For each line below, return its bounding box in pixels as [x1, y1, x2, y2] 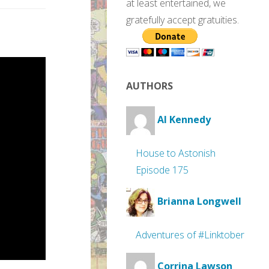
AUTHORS [126, 79, 173, 92]
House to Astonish [136, 147, 216, 160]
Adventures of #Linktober [136, 228, 244, 241]
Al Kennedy [157, 113, 211, 127]
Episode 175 [136, 163, 189, 177]
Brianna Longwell [157, 195, 241, 208]
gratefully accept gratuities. [126, 13, 239, 26]
